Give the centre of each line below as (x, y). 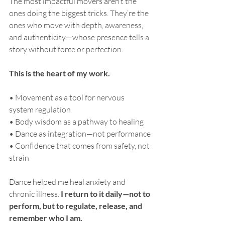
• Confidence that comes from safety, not (80, 145)
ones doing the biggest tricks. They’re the (80, 13)
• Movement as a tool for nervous (68, 97)
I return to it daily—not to (106, 193)
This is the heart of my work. (60, 73)
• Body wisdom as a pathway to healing (76, 121)
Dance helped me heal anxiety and (68, 182)
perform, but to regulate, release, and (76, 205)
